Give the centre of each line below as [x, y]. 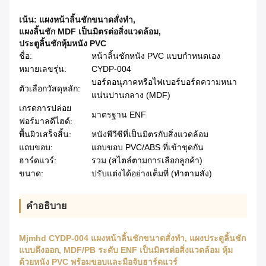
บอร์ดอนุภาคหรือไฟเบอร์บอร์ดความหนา [164, 82]
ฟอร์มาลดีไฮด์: [46, 121]
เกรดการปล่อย [45, 108]
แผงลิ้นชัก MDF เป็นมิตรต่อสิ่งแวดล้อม [89, 32]
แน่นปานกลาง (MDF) [131, 95]
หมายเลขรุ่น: [43, 69]
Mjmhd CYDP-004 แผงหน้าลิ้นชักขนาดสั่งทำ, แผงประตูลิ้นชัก [132, 238]
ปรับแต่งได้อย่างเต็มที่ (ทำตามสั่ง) [152, 174]
